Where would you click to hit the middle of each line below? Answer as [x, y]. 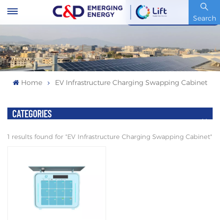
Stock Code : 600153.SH [173, 13]
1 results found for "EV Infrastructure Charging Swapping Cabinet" [110, 137]
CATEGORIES [32, 113]
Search [204, 18]
